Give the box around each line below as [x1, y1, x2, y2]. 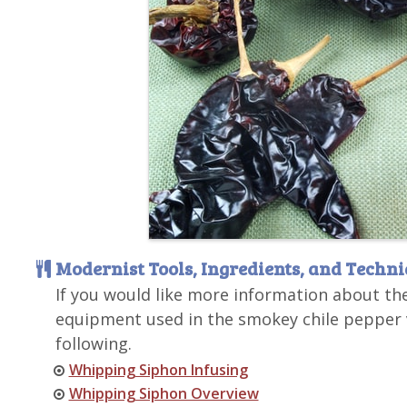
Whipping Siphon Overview [68, 383, 259, 403]
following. [55, 333, 132, 354]
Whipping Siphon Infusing [68, 360, 248, 380]
